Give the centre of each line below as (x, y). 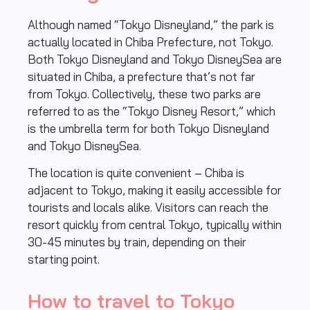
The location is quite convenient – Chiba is (136, 173)
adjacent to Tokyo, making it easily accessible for (155, 190)
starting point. (64, 259)
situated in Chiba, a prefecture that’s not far (142, 76)
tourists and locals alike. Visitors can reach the (148, 208)
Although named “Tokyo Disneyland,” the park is (151, 24)
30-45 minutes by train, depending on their (137, 242)
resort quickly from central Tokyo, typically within (155, 225)
